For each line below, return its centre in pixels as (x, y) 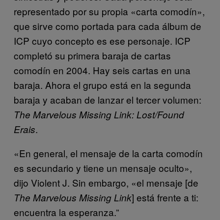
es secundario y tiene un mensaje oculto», (103, 167)
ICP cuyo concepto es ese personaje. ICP (102, 40)
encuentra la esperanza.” (66, 212)
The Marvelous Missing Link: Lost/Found (99, 114)
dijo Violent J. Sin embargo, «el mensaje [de (106, 182)
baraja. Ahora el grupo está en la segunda (102, 84)
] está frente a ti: (165, 197)
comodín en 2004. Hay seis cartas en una (102, 70)
